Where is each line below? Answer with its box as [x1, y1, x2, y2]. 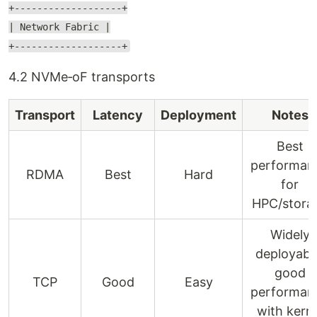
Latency [93, 108, 143, 122]
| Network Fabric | [8, 21, 110, 33]
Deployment [161, 108, 236, 122]
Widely [270, 227, 310, 242]
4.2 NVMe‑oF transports [8, 69, 155, 84]
